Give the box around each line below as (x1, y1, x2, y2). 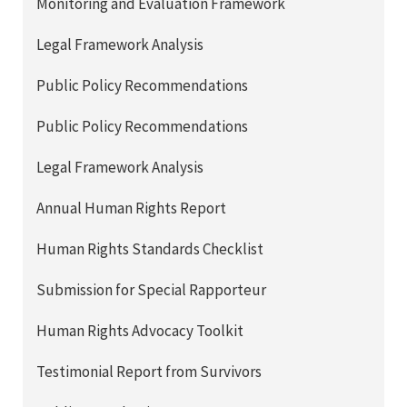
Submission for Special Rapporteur (36, 280, 266, 301)
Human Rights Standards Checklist (36, 239, 263, 260)
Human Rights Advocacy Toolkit (36, 321, 243, 342)
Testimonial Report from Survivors (36, 362, 262, 382)
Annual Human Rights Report (36, 198, 226, 219)
